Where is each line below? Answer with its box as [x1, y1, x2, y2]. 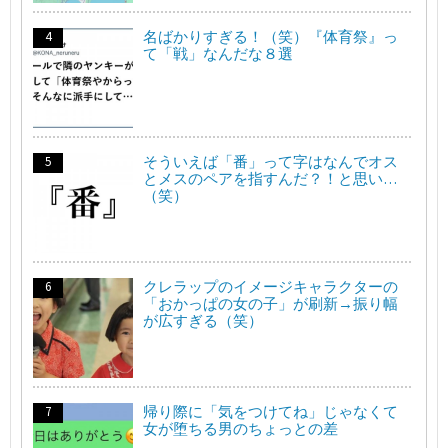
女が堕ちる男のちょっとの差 [143, 418, 338, 438]
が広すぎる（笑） [143, 310, 263, 330]
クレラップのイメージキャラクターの [143, 276, 398, 296]
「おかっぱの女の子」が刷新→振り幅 [143, 293, 398, 313]
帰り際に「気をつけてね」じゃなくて [143, 401, 398, 421]
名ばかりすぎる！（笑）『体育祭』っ [143, 26, 398, 46]
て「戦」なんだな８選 [143, 43, 293, 63]
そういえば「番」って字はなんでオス [143, 151, 398, 171]
